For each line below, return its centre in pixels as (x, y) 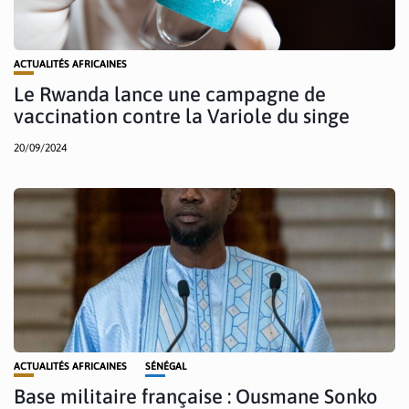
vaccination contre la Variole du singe (182, 116)
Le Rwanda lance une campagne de (170, 94)
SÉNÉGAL (166, 367)
